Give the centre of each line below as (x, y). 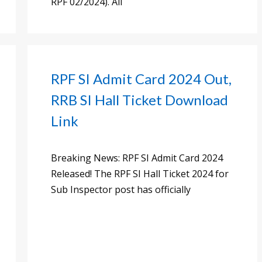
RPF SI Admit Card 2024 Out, (141, 78)
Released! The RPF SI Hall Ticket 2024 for (140, 173)
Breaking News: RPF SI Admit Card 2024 (137, 158)
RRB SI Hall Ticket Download (139, 99)
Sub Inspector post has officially (121, 189)
